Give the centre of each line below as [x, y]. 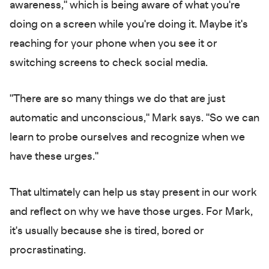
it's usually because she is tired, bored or [107, 231]
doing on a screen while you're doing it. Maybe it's [129, 24]
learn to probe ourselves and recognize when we [127, 137]
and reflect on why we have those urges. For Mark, [131, 212]
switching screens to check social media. [110, 63]
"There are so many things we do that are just [117, 99]
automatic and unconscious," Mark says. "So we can [134, 118]
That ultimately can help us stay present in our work [133, 192]
